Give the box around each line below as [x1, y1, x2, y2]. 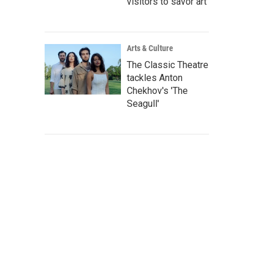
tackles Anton [127, 72, 183, 83]
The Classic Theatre [127, 59, 208, 70]
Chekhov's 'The [127, 85, 188, 96]
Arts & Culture [127, 43, 173, 53]
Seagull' [127, 98, 159, 109]
